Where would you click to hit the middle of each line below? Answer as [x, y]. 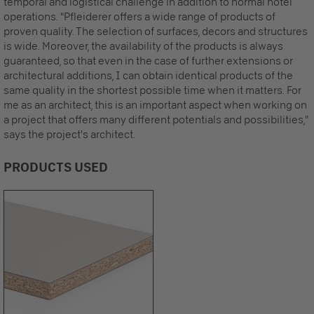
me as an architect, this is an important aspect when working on [155, 105]
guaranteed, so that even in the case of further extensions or [148, 61]
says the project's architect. [69, 135]
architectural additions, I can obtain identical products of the [148, 76]
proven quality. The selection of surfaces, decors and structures [156, 32]
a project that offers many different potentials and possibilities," [156, 120]
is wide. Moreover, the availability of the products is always [143, 46]
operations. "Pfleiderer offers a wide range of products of [139, 17]
